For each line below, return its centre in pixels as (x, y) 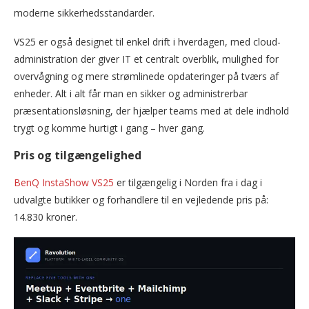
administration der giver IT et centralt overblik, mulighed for (146, 59)
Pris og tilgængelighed (78, 155)
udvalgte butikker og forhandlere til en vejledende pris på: (141, 199)
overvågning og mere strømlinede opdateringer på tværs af (146, 76)
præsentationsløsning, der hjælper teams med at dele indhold (151, 110)
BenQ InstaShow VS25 (64, 182)
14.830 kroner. (46, 217)
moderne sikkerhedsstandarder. (84, 12)
